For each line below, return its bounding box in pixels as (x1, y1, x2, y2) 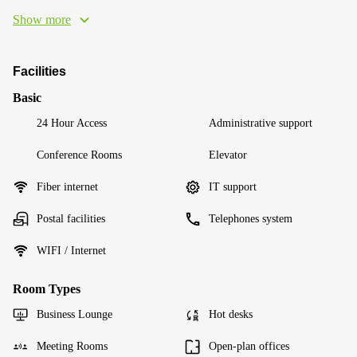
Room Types (13, 282, 80, 296)
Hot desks (209, 308, 253, 320)
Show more (13, 13, 71, 26)
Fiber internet (37, 181, 98, 193)
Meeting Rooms (37, 340, 108, 352)
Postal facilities (37, 213, 105, 225)
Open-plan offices (209, 340, 289, 352)
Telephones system (209, 213, 292, 225)
